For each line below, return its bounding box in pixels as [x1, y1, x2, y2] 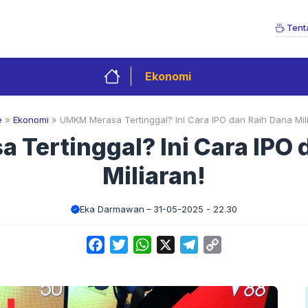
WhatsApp [151, 237, 206, 252]
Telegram [198, 237, 247, 252]
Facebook [104, 237, 157, 252]
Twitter [128, 237, 164, 252]
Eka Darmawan [80, 203, 144, 214]
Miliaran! [102, 161, 206, 190]
